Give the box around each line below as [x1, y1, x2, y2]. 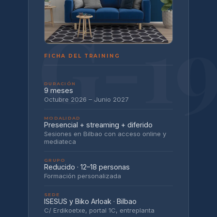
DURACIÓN [44, 81, 76, 86]
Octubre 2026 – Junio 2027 [44, 95, 129, 103]
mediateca [44, 138, 76, 145]
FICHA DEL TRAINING [44, 53, 120, 59]
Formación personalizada [44, 172, 121, 180]
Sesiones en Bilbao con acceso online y [44, 130, 166, 138]
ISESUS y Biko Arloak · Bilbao [44, 197, 137, 205]
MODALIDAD [44, 115, 81, 121]
